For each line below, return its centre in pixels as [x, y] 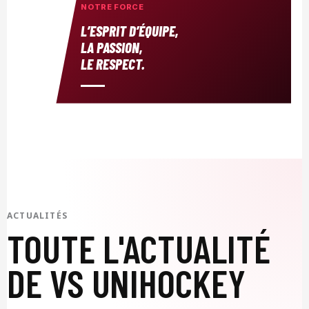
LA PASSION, [112, 47]
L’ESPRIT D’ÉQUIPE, [130, 30]
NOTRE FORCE [112, 7]
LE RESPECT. [113, 63]
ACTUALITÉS [37, 215]
